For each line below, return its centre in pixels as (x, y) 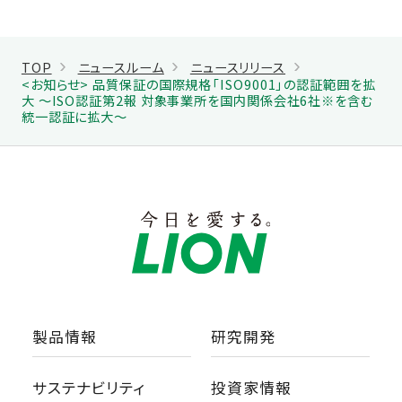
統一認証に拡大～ (74, 116)
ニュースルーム (121, 66)
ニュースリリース (238, 66)
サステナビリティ (89, 387)
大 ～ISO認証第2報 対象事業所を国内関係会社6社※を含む (197, 100)
